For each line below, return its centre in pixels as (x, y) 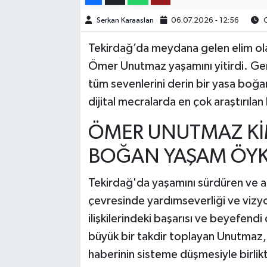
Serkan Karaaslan (125, 20)
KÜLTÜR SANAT (69, 89)
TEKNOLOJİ (60, 28)
